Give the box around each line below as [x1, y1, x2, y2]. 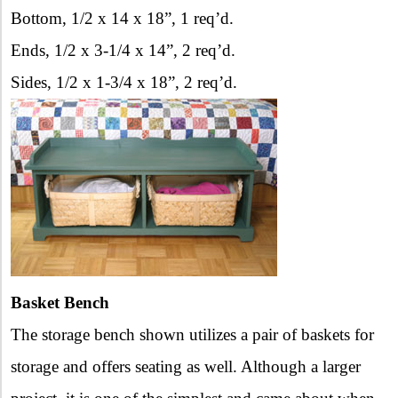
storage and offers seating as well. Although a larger [11, 356, 361, 376]
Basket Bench [11, 292, 109, 312]
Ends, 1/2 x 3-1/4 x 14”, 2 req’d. [11, 40, 235, 60]
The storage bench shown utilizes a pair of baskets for [11, 324, 374, 344]
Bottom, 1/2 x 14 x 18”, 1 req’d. [11, 8, 234, 28]
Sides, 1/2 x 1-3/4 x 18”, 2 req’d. [11, 72, 237, 92]
